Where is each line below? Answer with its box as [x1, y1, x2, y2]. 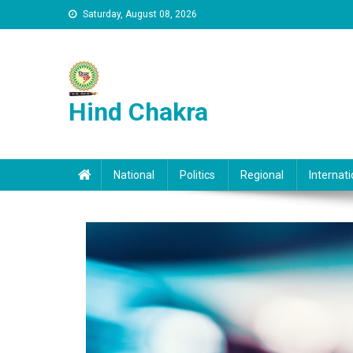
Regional [240, 169, 284, 181]
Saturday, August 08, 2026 [83, 9, 197, 20]
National [113, 169, 154, 181]
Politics [180, 169, 215, 181]
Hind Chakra [69, 97, 208, 127]
